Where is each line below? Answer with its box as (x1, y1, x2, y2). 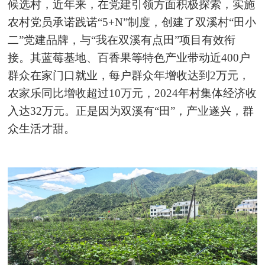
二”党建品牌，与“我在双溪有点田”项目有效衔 (8, 34, 236, 47)
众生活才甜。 (8, 122, 76, 135)
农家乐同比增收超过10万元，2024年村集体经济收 (8, 87, 257, 100)
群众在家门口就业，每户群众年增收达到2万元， (8, 69, 250, 82)
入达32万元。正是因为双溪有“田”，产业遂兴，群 (8, 105, 254, 118)
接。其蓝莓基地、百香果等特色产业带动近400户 (8, 51, 251, 64)
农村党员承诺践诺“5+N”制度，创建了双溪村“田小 (8, 16, 257, 29)
